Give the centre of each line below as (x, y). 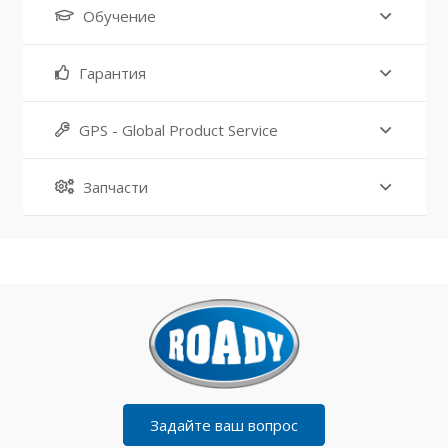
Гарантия (112, 73)
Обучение (119, 16)
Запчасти (115, 187)
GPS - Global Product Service (178, 130)
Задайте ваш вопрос (224, 424)
